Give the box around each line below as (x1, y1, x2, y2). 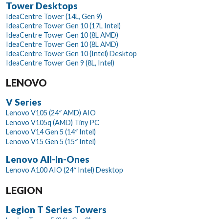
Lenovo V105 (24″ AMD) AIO (6, 109, 96, 117)
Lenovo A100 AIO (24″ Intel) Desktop (6, 166, 123, 175)
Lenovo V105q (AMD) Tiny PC (6, 118, 99, 127)
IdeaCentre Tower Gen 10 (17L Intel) (6, 22, 121, 30)
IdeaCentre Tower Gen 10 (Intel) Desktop (6, 49, 137, 58)
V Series (6, 97, 42, 108)
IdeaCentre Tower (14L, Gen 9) (6, 12, 102, 21)
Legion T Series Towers (6, 204, 107, 216)
